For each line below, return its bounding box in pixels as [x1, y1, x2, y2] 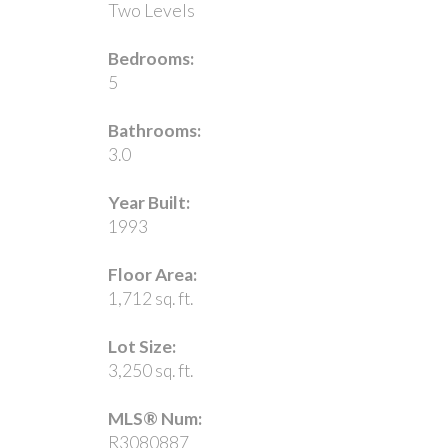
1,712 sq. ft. [107, 287, 193, 309]
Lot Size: [107, 335, 176, 357]
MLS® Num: [107, 407, 202, 429]
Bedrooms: [107, 47, 194, 69]
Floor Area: [107, 263, 197, 285]
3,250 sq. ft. [107, 359, 193, 381]
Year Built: [107, 191, 190, 213]
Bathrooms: [107, 119, 201, 141]
